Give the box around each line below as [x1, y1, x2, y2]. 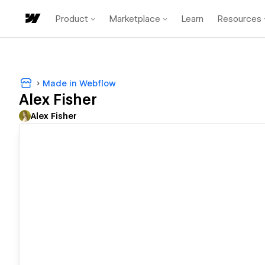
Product [56, 13, 88, 24]
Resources [218, 13, 261, 24]
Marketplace [109, 13, 160, 24]
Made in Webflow [43, 78, 116, 88]
